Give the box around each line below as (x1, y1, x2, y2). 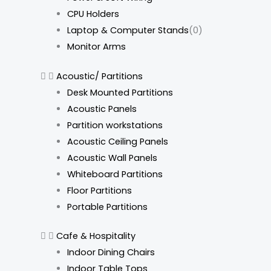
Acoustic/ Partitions (56, 70, 143, 82)
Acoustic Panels (67, 102, 137, 115)
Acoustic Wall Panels (67, 151, 157, 164)
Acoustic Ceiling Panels (67, 135, 168, 148)
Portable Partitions (67, 200, 148, 213)
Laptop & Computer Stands (67, 24, 189, 36)
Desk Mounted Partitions (67, 86, 173, 99)
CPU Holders (67, 7, 119, 20)
